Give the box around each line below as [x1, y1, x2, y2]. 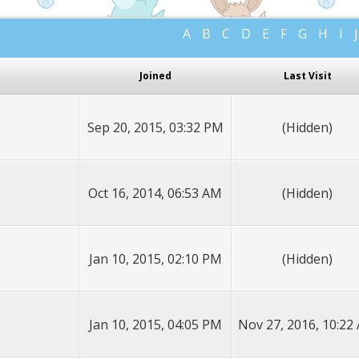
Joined [139, 69, 171, 83]
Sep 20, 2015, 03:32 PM [87, 119, 224, 136]
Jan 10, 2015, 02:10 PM [88, 250, 222, 268]
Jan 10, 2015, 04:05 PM [88, 316, 222, 333]
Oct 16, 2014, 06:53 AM [88, 184, 223, 202]
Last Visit [283, 69, 332, 83]
